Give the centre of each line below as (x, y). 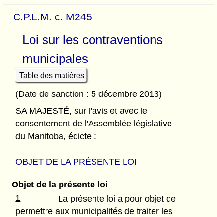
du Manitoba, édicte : (56, 136)
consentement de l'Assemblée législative (94, 124)
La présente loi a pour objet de (117, 198)
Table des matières (52, 75)
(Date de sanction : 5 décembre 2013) (89, 94)
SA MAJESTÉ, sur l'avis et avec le (82, 111)
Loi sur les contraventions (92, 40)
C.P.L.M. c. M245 (53, 17)
